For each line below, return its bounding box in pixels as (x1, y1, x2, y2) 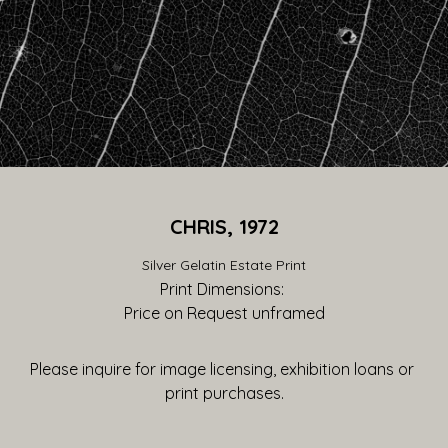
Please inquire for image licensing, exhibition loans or (30, 359, 414, 379)
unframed (247, 303, 325, 323)
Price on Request (123, 303, 248, 323)
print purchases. (164, 383, 284, 403)
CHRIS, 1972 (169, 214, 279, 239)
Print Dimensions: (160, 279, 288, 299)
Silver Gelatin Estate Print (142, 256, 306, 274)
